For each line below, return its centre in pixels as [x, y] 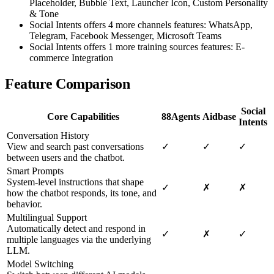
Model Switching [40, 264]
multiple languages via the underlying [79, 240]
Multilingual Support [47, 218]
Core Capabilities [83, 117]
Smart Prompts [35, 171]
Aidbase [219, 117]
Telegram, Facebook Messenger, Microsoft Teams [125, 35]
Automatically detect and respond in [76, 229]
